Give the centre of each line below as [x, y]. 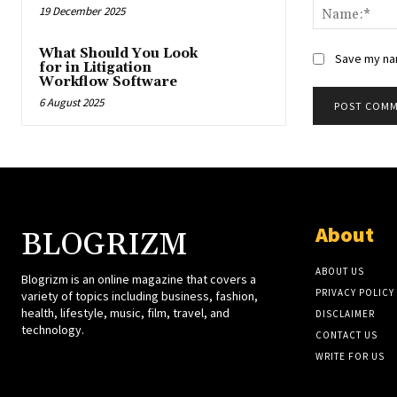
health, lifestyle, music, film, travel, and [125, 312]
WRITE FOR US [350, 356]
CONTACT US [346, 335]
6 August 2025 [71, 103]
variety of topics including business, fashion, [140, 296]
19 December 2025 [82, 12]
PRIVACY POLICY [354, 292]
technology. [53, 329]
